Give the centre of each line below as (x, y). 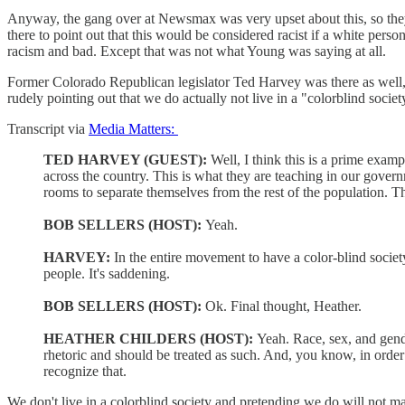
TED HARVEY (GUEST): (127, 159)
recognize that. (85, 371)
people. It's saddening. (107, 273)
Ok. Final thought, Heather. (283, 306)
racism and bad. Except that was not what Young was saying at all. (197, 51)
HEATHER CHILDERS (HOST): (150, 338)
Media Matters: (133, 128)
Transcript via (48, 128)
